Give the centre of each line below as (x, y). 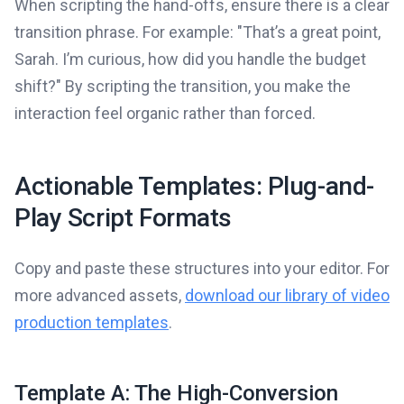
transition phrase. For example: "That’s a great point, (197, 32)
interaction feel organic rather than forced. (165, 113)
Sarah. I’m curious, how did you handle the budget (190, 59)
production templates (92, 322)
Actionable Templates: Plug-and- (194, 186)
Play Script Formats (124, 217)
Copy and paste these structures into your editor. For (202, 268)
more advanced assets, (100, 295)
